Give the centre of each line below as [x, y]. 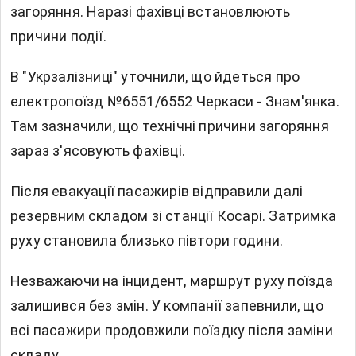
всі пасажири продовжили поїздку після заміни [172, 331]
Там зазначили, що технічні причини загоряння [170, 126]
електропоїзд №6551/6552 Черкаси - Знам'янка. [175, 102]
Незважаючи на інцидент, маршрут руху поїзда [172, 281]
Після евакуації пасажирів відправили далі [157, 192]
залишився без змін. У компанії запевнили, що [167, 306]
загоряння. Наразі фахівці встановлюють [151, 12]
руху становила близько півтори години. [147, 241]
